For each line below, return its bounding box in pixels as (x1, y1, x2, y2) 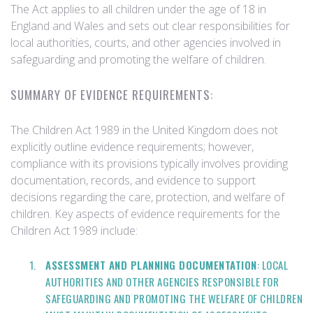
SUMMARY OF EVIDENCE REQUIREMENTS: (10, 86, 213, 103)
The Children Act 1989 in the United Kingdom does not (10, 122, 278, 138)
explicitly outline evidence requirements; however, (10, 139, 254, 154)
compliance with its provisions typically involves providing (10, 156, 288, 171)
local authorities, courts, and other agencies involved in (10, 35, 281, 50)
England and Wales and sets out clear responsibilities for (10, 18, 290, 34)
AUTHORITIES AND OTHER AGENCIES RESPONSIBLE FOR (45, 274, 279, 289)
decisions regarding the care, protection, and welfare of (10, 189, 284, 205)
